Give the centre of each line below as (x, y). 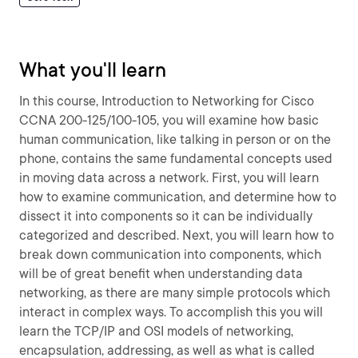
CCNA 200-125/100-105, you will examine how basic (169, 120)
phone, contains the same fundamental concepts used (176, 159)
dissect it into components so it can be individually (166, 216)
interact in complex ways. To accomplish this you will (171, 312)
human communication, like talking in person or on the (175, 139)
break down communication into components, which (170, 255)
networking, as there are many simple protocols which (175, 293)
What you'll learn (93, 70)
